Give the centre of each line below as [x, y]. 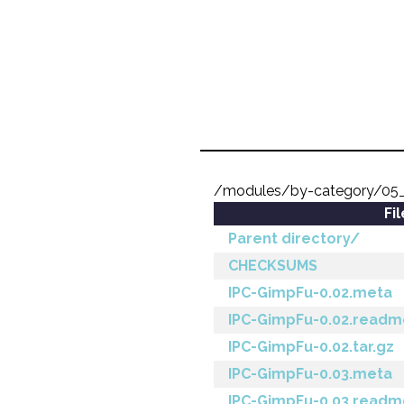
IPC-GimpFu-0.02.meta [310, 293]
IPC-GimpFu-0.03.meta [310, 374]
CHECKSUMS [273, 266]
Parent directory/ [294, 239]
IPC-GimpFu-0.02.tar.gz [311, 347]
